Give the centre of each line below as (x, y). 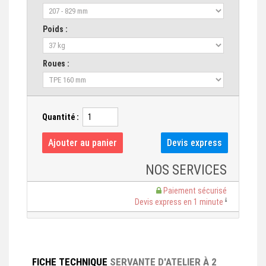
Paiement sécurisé (194, 191)
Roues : (56, 64)
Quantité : (61, 117)
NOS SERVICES (186, 170)
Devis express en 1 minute (180, 202)
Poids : (55, 29)
